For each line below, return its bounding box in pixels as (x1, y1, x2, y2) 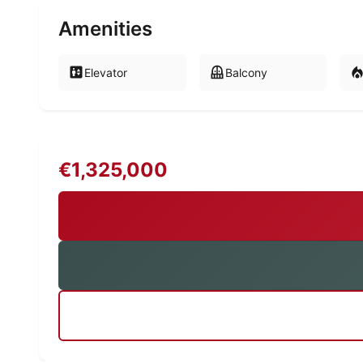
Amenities (58, 16, 152, 41)
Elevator (84, 65, 127, 79)
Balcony (224, 65, 267, 79)
